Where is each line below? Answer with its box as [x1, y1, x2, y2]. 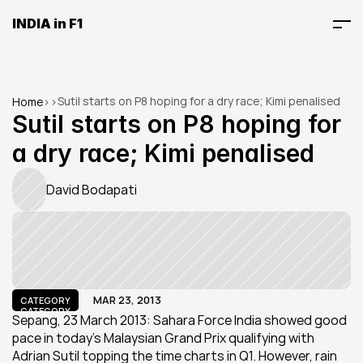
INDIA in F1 [12, 15, 83, 32]
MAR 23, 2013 [93, 293, 161, 307]
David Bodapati [46, 181, 137, 199]
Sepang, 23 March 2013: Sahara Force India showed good [12, 311, 347, 329]
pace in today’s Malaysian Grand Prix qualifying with [12, 329, 314, 347]
